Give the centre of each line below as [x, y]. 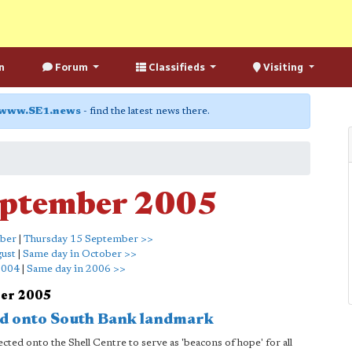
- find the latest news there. [145, 111]
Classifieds [176, 67]
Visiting [284, 67]
